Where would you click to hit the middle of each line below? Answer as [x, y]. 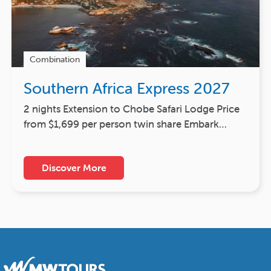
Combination [55, 59]
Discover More [74, 167]
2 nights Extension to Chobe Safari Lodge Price [132, 109]
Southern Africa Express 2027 [126, 88]
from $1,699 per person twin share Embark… [125, 124]
